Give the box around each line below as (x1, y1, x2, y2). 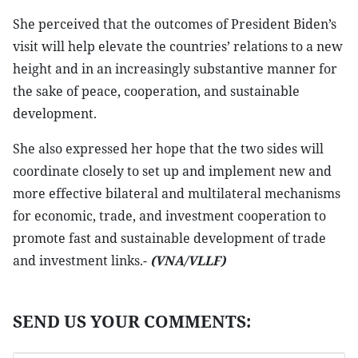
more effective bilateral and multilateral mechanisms (13, 185, 340, 202)
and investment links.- (13, 252, 150, 269)
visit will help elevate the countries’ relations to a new (13, 38, 343, 55)
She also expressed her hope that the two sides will (13, 140, 324, 157)
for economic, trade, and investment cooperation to (13, 207, 326, 225)
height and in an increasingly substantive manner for (13, 60, 337, 78)
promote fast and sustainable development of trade (13, 229, 326, 247)
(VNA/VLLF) (150, 252, 225, 269)
